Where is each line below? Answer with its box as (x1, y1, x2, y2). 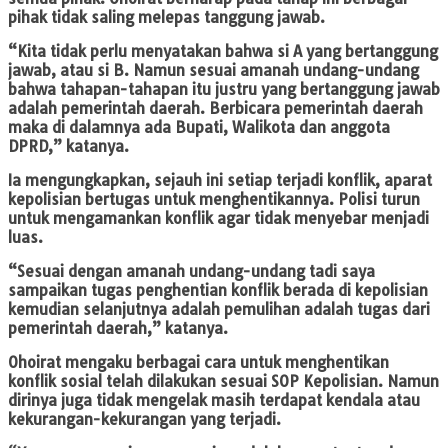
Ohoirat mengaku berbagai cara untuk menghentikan (8, 353, 389, 373)
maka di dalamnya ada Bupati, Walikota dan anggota (8, 118, 390, 138)
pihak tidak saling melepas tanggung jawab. (8, 8, 325, 28)
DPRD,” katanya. (8, 137, 129, 157)
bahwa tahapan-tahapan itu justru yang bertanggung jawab (8, 80, 440, 100)
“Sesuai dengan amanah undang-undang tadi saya (8, 262, 375, 282)
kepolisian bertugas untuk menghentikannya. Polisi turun (8, 190, 420, 210)
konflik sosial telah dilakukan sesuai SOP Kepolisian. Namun (8, 372, 439, 392)
